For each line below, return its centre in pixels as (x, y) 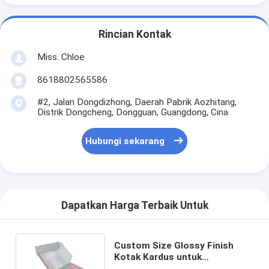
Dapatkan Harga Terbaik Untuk (134, 206)
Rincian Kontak (134, 35)
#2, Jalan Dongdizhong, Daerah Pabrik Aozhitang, (137, 102)
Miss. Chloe (61, 57)
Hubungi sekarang (125, 141)
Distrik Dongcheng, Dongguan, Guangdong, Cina (132, 112)
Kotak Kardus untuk (158, 257)
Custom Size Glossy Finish (174, 245)
